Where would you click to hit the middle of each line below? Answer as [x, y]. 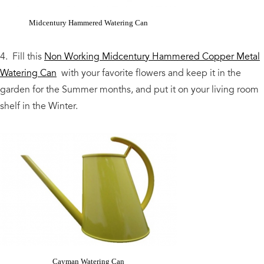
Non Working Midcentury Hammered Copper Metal [152, 56]
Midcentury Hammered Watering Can [88, 22]
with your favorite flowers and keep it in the [149, 73]
